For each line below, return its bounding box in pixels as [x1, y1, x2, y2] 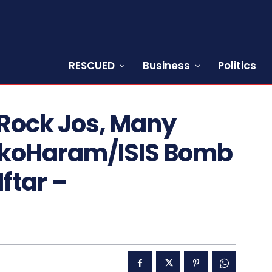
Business [143, 58, 190, 73]
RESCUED [69, 58, 115, 73]
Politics [218, 58, 256, 73]
